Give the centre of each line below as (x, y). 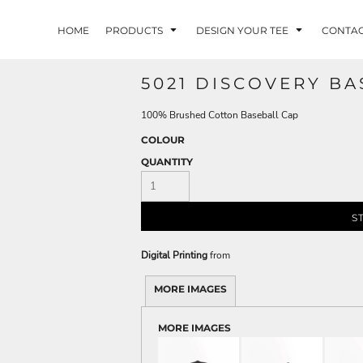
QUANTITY (167, 162)
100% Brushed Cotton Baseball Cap (220, 115)
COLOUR (163, 140)
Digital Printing (174, 256)
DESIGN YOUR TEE (243, 30)
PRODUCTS (135, 30)
